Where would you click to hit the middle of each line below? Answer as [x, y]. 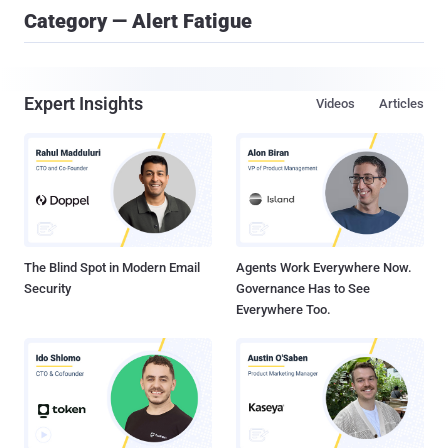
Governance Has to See [303, 289]
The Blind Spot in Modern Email [112, 268]
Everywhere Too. [283, 310]
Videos [335, 103]
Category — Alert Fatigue [138, 21]
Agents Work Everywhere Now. [324, 268]
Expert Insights [83, 103]
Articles [401, 103]
